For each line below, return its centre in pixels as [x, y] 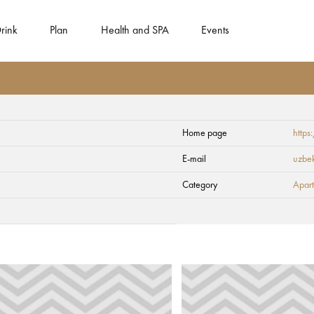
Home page [205, 133]
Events [216, 31]
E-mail [194, 159]
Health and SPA [135, 31]
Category [200, 185]
